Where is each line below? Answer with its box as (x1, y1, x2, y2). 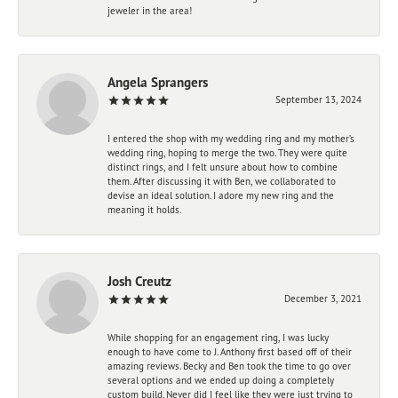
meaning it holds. (107, 203, 181, 216)
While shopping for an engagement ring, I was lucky (107, 330, 329, 344)
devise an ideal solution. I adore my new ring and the (107, 188, 334, 202)
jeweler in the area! (107, 4, 192, 17)
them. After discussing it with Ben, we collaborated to (107, 174, 336, 187)
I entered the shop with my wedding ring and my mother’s (107, 131, 354, 145)
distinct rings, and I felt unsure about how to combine (107, 160, 338, 173)
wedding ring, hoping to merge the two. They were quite (107, 146, 347, 159)
